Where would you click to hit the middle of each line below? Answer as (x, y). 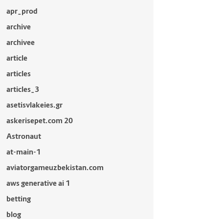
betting (18, 199)
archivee (20, 42)
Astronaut (23, 136)
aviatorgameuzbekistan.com (55, 167)
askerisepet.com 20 (39, 120)
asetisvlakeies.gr (34, 105)
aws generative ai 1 (38, 183)
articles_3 (22, 89)
